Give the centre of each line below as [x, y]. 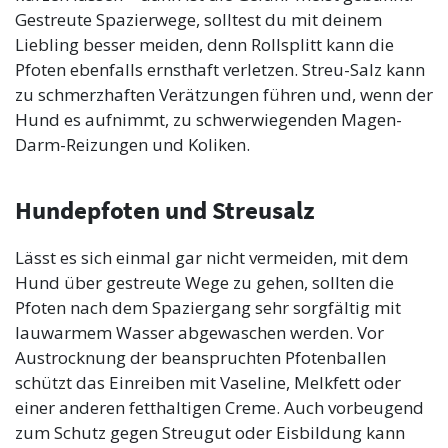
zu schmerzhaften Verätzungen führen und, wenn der [224, 95]
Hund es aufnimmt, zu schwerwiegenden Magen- [208, 120]
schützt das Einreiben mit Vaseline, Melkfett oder [208, 383]
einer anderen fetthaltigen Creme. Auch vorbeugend [219, 408]
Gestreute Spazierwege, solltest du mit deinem [198, 20]
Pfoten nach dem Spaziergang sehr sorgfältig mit [208, 308]
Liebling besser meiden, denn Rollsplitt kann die [204, 45]
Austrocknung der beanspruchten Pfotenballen [200, 358]
